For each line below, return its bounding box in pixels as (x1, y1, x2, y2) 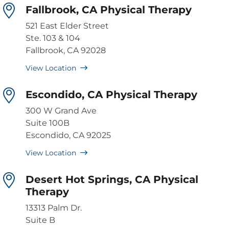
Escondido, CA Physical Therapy (26, 88, 197, 101)
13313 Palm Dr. (26, 203, 82, 213)
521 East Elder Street (26, 21, 109, 31)
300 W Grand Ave (26, 106, 97, 116)
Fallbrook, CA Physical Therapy (26, 4, 192, 16)
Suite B (26, 215, 55, 225)
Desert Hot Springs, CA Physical (26, 173, 198, 186)
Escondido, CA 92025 (26, 130, 111, 141)
